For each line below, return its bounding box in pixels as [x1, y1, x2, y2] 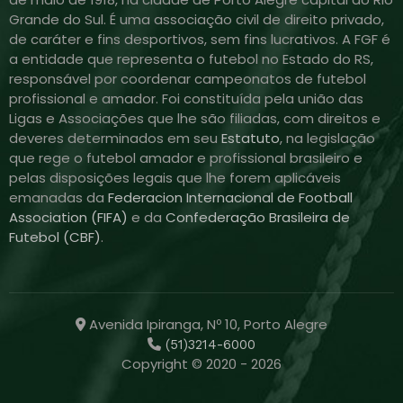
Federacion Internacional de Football [108, 187, 353, 207]
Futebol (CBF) [9, 227, 101, 246]
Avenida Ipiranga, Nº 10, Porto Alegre [85, 314, 327, 334]
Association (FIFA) [9, 207, 131, 227]
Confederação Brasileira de [166, 207, 350, 227]
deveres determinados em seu [9, 128, 221, 148]
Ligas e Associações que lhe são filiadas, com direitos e [9, 108, 381, 128]
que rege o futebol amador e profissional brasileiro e [9, 148, 363, 167]
